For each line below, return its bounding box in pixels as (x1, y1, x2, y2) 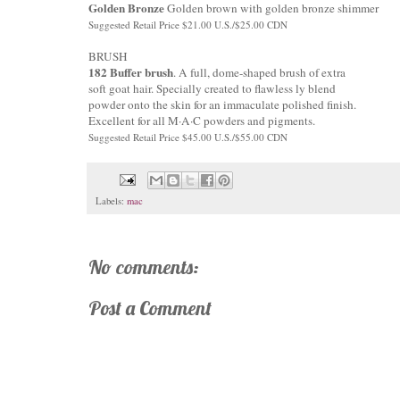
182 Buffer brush (88, 62, 173, 81)
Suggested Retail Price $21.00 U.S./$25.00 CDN (88, 17, 287, 31)
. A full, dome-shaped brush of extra (173, 63, 346, 80)
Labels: (96, 195, 127, 208)
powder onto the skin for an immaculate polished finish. (88, 96, 356, 112)
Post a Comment (88, 296, 212, 321)
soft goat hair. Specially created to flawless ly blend (88, 79, 336, 96)
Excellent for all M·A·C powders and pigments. (88, 112, 315, 129)
